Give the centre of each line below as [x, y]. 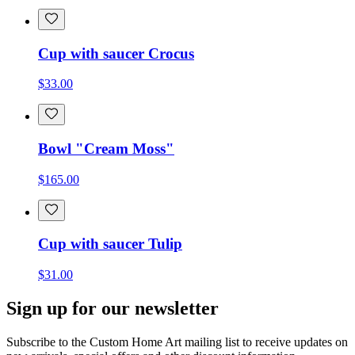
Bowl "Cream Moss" [106, 149]
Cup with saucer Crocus [116, 53]
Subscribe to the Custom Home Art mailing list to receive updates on [177, 342]
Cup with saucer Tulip [110, 244]
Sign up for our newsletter [113, 309]
